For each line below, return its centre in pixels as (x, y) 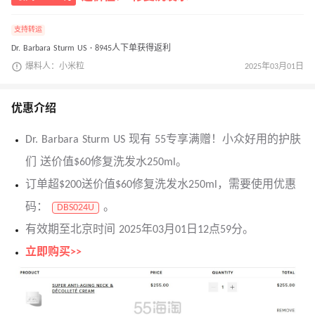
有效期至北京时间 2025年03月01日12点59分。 (140, 230)
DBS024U (76, 208)
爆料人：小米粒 (55, 67)
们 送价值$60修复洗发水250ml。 (106, 163)
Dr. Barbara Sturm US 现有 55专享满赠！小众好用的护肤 (163, 140)
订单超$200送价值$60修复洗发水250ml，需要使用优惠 (161, 185)
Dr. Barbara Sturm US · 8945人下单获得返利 (91, 49)
